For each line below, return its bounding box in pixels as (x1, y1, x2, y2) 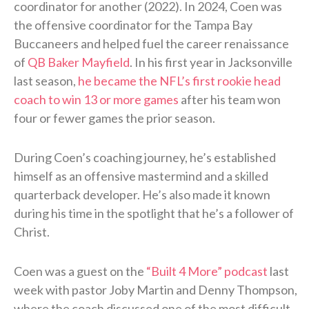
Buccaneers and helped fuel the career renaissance (14, 36, 289, 52)
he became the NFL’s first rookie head (78, 73, 281, 89)
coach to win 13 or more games (14, 92, 179, 108)
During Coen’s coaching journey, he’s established (14, 150, 276, 166)
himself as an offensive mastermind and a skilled (14, 168, 268, 184)
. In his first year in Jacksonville (130, 54, 292, 70)
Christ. (14, 224, 50, 240)
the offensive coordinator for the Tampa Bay (14, 17, 252, 33)
